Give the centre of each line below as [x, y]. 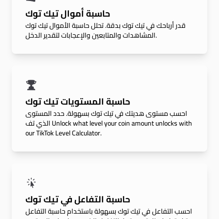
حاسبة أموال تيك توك [68, 13]
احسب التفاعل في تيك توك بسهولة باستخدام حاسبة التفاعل [109, 211]
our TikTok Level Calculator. [64, 133]
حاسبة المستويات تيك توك [78, 101]
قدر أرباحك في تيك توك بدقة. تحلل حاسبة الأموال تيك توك [106, 25]
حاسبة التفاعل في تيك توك [78, 199]
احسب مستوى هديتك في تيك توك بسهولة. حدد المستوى [106, 113]
